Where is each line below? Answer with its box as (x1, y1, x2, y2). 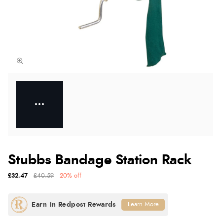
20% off (60, 172, 81, 179)
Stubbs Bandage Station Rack (8, 153, 191, 167)
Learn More (127, 201, 159, 208)
